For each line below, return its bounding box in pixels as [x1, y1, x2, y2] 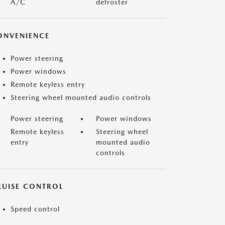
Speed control [11, 205, 60, 213]
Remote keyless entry [11, 80, 85, 88]
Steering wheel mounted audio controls [11, 93, 151, 101]
